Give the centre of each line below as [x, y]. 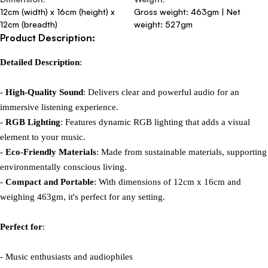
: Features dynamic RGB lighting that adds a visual [155, 122]
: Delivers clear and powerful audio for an [161, 92]
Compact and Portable [50, 182]
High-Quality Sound [44, 92]
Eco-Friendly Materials [51, 152]
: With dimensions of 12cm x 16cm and [167, 182]
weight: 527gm [163, 24]
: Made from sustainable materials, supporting [182, 152]
